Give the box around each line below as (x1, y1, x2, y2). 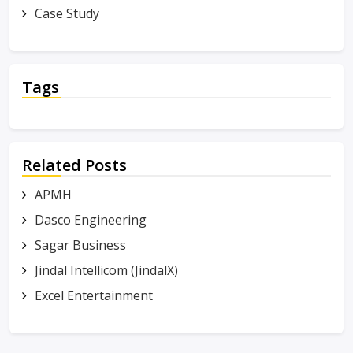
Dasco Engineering (35, 211, 147, 229)
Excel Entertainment (35, 287, 153, 304)
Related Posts (22, 154, 127, 176)
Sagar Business (35, 236, 126, 254)
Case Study (35, 5, 99, 22)
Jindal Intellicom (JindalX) (35, 262, 178, 279)
